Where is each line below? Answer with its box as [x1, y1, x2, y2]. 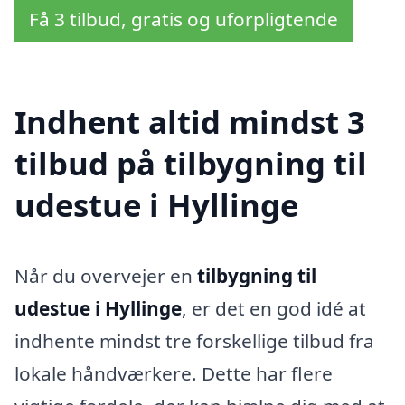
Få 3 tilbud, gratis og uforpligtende [29, 6, 338, 33]
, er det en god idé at [182, 295, 366, 321]
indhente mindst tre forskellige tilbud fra [14, 327, 374, 353]
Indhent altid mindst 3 [14, 100, 365, 143]
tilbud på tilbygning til [14, 142, 367, 184]
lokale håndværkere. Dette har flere [14, 360, 333, 386]
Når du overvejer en [14, 262, 197, 288]
